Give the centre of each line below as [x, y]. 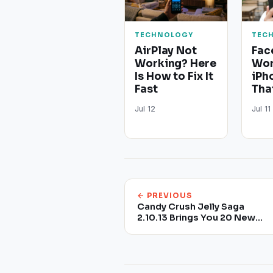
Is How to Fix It [174, 77]
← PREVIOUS [165, 196]
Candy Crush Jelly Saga [191, 207]
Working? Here [175, 64]
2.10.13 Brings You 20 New [196, 218]
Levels [152, 229]
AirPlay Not [166, 51]
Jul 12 [145, 109]
